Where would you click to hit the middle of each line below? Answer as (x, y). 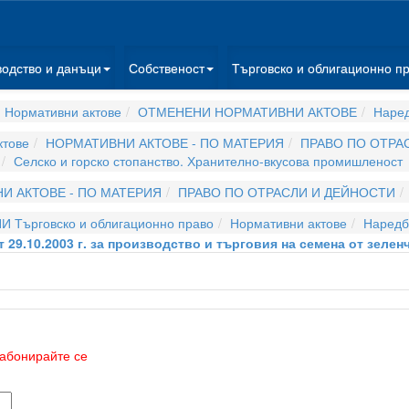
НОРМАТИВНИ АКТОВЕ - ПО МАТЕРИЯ (165, 142)
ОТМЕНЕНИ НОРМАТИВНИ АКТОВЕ (247, 111)
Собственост (167, 68)
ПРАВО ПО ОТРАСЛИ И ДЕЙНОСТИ (287, 192)
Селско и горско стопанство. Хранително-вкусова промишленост (208, 161)
